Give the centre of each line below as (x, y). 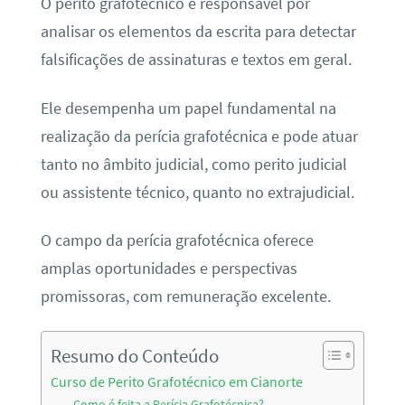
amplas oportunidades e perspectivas (169, 269)
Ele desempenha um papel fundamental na (188, 108)
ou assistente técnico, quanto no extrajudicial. (197, 192)
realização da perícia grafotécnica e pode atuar (199, 136)
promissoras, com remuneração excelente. (185, 297)
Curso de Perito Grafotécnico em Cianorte (176, 382)
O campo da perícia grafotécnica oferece (177, 241)
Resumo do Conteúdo (134, 356)
